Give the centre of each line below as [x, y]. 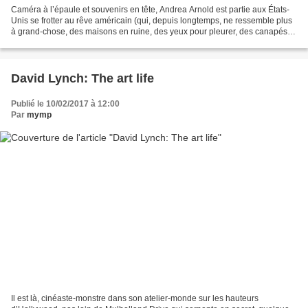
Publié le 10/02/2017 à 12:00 [65, 103]
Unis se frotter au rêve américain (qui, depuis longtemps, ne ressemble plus [152, 20]
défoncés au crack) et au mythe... [72, 42]
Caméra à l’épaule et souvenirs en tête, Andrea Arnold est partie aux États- [150, 9]
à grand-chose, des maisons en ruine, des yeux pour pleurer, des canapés [149, 31]
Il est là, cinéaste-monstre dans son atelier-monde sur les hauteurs [135, 299]
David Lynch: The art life [82, 78]
